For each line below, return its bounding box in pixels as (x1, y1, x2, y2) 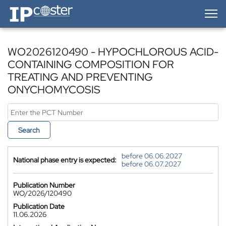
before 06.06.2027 (122, 151, 182, 160)
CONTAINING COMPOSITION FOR (8, 58, 174, 71)
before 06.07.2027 (122, 159, 181, 168)
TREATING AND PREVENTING (8, 70, 153, 84)
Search (18, 126, 40, 135)
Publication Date (13, 202, 65, 211)
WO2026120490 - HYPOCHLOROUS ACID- (8, 45, 218, 59)
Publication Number (13, 181, 75, 190)
